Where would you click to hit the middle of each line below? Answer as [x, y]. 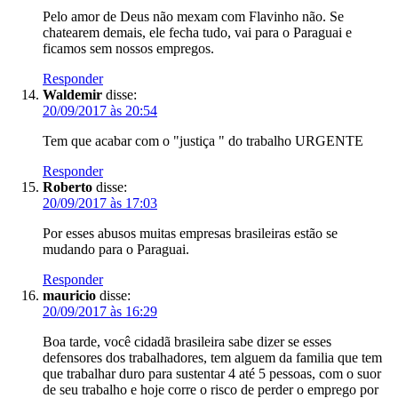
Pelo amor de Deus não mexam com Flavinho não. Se [193, 16]
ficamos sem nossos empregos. [128, 48]
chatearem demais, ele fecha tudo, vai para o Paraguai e [197, 32]
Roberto [68, 187]
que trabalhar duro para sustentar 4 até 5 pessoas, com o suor [212, 373]
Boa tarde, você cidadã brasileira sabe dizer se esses [187, 341]
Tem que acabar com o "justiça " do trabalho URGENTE [203, 140]
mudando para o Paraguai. [116, 249]
